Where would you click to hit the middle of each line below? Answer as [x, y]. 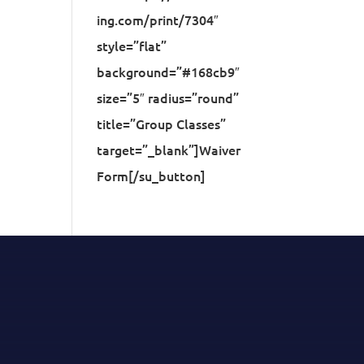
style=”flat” [132, 45]
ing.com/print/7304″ [158, 19]
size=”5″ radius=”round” [168, 97]
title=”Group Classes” [162, 123]
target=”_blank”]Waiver [169, 149]
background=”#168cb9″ [169, 71]
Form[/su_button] [152, 175]
